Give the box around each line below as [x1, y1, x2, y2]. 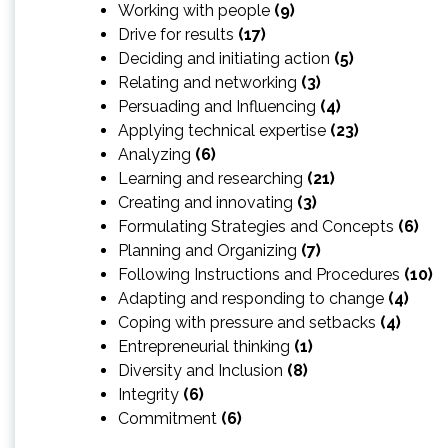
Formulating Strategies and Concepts [118, 216, 398, 236]
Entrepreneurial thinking [118, 336, 290, 356]
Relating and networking [118, 72, 301, 92]
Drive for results [118, 24, 238, 44]
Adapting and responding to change [118, 288, 388, 308]
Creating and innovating [118, 192, 297, 212]
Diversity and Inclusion [118, 360, 287, 380]
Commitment [118, 408, 221, 428]
